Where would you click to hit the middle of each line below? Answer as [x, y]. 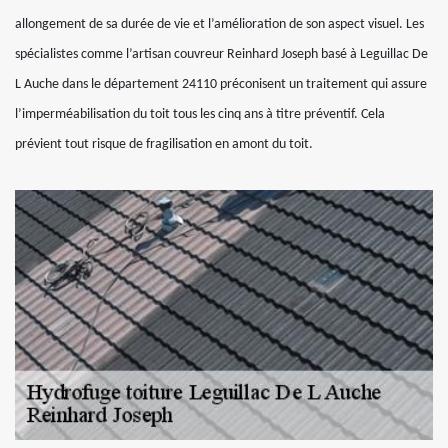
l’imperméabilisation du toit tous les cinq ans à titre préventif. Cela [200, 114]
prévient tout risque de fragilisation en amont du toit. [164, 144]
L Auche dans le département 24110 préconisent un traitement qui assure [221, 84]
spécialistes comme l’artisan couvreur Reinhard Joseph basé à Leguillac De [221, 54]
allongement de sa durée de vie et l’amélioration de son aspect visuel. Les [219, 24]
